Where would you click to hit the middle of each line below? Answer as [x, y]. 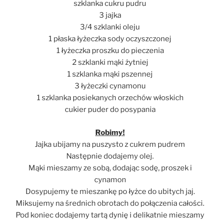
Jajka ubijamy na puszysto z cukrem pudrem [110, 144]
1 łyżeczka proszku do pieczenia [110, 51]
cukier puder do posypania [110, 110]
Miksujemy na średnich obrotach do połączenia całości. [110, 203]
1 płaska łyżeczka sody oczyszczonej [110, 39]
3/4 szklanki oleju [110, 27]
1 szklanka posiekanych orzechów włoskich [110, 98]
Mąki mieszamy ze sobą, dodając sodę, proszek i [110, 168]
